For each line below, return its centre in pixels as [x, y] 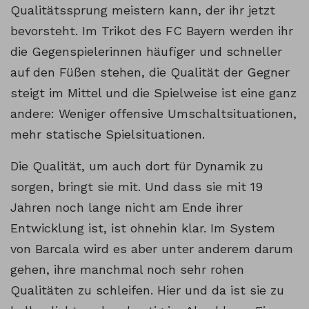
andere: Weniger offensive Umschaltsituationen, [153, 114]
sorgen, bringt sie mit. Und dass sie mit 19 [137, 187]
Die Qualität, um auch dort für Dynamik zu [137, 166]
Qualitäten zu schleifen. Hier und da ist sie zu [147, 290]
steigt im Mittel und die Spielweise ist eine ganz [153, 93]
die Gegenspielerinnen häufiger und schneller [146, 52]
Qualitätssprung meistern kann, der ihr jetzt [143, 10]
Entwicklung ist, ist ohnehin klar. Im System [143, 228]
